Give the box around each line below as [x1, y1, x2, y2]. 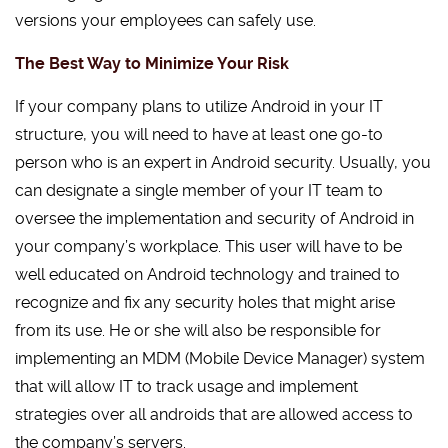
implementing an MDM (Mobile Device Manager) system [15, 349, 425, 368]
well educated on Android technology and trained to [15, 265, 400, 284]
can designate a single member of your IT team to [15, 181, 383, 200]
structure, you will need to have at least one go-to [15, 125, 383, 144]
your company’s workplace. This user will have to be [15, 237, 402, 256]
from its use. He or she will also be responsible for [15, 321, 381, 340]
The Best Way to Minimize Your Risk [15, 54, 289, 73]
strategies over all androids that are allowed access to [15, 405, 413, 424]
